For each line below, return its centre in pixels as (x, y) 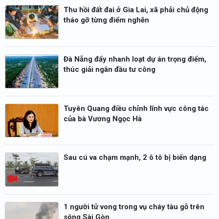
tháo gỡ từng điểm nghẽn (106, 20)
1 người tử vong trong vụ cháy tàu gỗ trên (134, 207)
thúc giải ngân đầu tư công (109, 69)
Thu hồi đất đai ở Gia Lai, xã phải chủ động (136, 10)
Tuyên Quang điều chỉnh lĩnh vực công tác (136, 108)
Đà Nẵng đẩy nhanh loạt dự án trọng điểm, (135, 59)
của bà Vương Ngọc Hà (103, 119)
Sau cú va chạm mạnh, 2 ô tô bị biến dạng (135, 158)
